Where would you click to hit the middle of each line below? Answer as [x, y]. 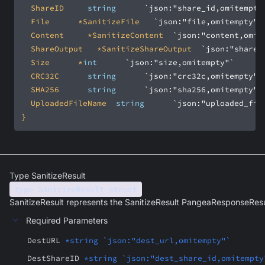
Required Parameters [67, 220]
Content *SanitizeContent [168, 35]
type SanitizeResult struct [76, 189]
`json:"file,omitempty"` [208, 22]
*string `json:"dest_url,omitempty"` [148, 240]
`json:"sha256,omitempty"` [203, 90]
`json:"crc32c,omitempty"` [203, 76]
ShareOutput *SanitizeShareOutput [196, 49]
